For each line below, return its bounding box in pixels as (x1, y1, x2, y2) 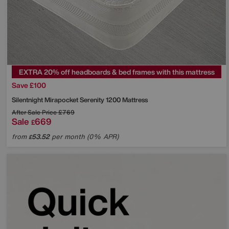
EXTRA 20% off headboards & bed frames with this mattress (18, 66, 215, 77)
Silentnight (12, 95, 44, 105)
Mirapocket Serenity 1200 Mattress (44, 95, 148, 105)
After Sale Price (12, 107, 57, 117)
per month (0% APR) (50, 131, 119, 142)
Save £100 (12, 79, 46, 90)
